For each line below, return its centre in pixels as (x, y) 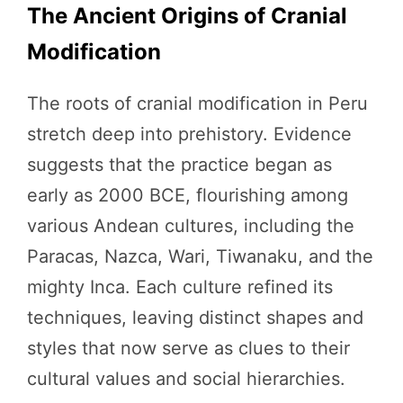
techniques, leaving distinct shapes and (195, 318)
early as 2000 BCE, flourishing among (188, 195)
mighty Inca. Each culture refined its (180, 287)
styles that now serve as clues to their (188, 348)
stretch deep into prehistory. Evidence (189, 134)
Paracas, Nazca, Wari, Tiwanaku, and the (200, 256)
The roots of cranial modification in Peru (197, 103)
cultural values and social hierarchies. (186, 379)
